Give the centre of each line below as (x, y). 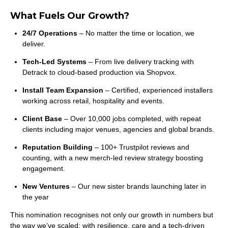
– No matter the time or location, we (136, 33)
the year (36, 197)
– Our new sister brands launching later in (138, 186)
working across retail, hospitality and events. (93, 101)
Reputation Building (58, 147)
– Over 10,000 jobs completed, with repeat (132, 119)
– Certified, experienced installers (158, 90)
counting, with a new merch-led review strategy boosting (113, 158)
